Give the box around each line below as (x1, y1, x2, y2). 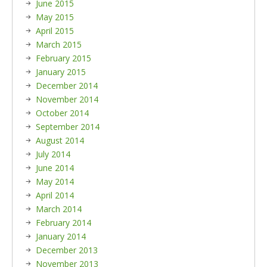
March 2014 (36, 203, 82, 215)
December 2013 (36, 244, 98, 256)
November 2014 (36, 94, 98, 105)
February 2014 (36, 217, 91, 228)
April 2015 (36, 25, 74, 36)
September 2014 (36, 121, 100, 132)
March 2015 (36, 39, 82, 50)
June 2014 (36, 162, 74, 173)
